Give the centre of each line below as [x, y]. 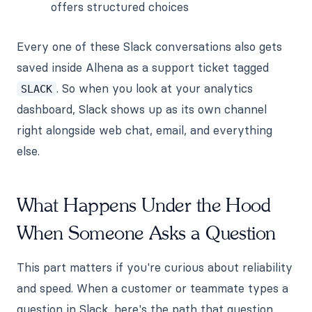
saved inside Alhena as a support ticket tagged [143, 67]
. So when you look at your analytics [155, 88]
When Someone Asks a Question [146, 233]
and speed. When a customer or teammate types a [153, 288]
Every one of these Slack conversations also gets [149, 46]
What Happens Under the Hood [144, 205]
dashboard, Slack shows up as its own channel [142, 109]
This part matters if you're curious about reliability [155, 267]
